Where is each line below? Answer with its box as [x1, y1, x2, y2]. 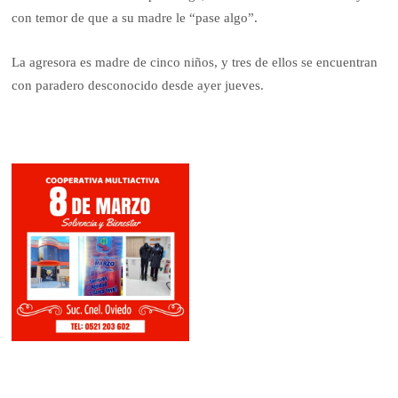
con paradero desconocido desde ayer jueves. [12, 78, 265, 93]
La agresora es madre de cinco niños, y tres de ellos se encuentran [12, 55, 378, 70]
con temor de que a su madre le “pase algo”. [12, 10, 259, 25]
